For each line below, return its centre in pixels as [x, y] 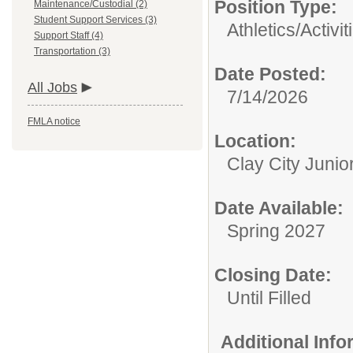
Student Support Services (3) [95, 20]
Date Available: [279, 208]
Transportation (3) [72, 51]
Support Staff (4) [69, 35]
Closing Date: [273, 275]
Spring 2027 [276, 231]
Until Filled [269, 298]
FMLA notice [54, 121]
